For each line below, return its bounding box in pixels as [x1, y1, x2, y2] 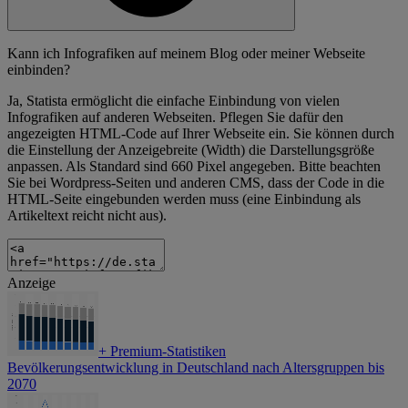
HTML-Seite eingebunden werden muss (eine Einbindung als [7, 191, 361, 208]
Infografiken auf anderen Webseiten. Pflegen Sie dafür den [7, 109, 343, 126]
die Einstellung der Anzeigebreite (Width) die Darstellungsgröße [7, 142, 374, 158]
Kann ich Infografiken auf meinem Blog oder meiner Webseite [7, 46, 365, 62]
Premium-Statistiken [107, 343, 226, 360]
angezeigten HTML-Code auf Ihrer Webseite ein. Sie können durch [7, 126, 394, 142]
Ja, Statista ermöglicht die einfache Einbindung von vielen [7, 93, 340, 109]
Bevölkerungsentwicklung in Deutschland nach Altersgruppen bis [7, 360, 384, 376]
